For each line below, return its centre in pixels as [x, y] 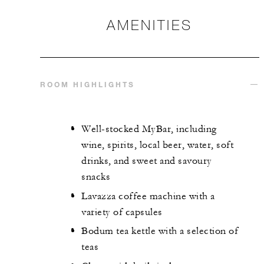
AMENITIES [150, 25]
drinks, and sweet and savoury [147, 161]
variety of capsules [122, 212]
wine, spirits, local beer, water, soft [157, 145]
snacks [96, 177]
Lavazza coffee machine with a [148, 196]
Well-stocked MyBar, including [149, 129]
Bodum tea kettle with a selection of [160, 231]
